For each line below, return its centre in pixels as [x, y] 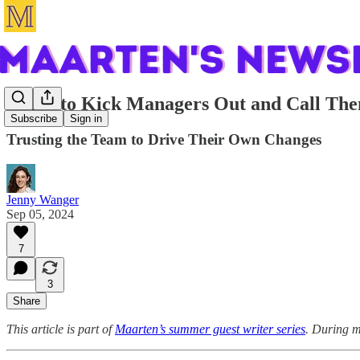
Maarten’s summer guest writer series [210, 329]
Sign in [86, 119]
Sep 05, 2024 [40, 214]
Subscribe [34, 119]
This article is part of [61, 329]
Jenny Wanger [43, 199]
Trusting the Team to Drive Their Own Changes [164, 139]
